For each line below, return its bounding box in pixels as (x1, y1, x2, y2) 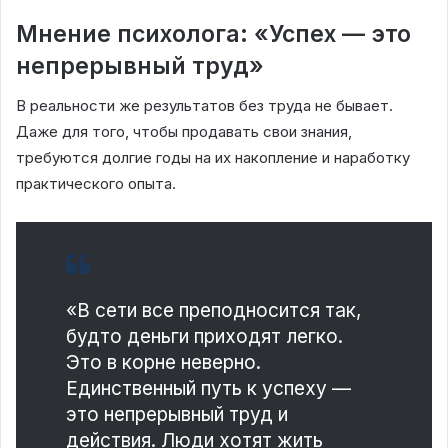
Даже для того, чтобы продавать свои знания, (16, 122, 352, 142)
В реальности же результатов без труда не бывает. (16, 96, 393, 116)
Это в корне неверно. (66, 351, 261, 375)
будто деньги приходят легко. (66, 325, 343, 349)
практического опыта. (16, 174, 176, 194)
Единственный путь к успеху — (66, 377, 351, 401)
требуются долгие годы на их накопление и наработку (16, 148, 410, 168)
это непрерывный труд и (66, 403, 288, 427)
